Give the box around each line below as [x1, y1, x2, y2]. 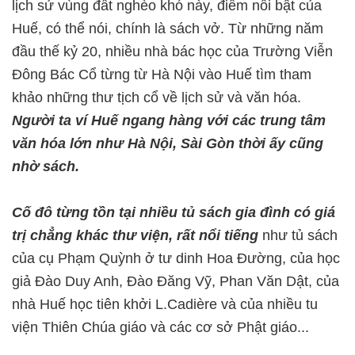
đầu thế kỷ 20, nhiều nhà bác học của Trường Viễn [12, 44, 333, 59]
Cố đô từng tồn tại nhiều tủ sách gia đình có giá [12, 204, 335, 220]
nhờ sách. [12, 158, 79, 174]
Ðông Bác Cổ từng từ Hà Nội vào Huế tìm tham [12, 67, 311, 82]
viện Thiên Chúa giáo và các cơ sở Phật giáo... [12, 319, 313, 335]
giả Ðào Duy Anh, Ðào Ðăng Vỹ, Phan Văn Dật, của [12, 273, 339, 289]
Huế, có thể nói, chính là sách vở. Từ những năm [12, 21, 323, 36]
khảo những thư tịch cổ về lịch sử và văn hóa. [12, 90, 301, 105]
